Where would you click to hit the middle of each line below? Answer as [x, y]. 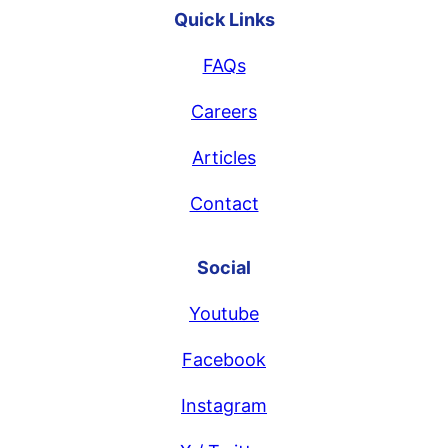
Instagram [224, 406]
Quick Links [224, 20]
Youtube [224, 314]
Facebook [224, 360]
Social [224, 268]
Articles [224, 158]
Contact [224, 204]
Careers [224, 112]
